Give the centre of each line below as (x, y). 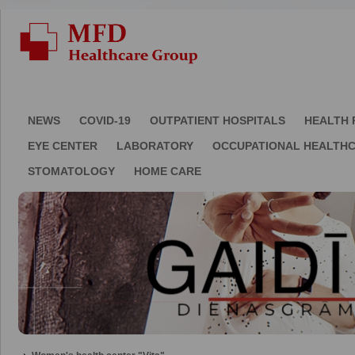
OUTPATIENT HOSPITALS (218, 120)
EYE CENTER (63, 146)
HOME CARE (168, 171)
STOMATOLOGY (71, 171)
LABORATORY (155, 146)
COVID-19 (105, 120)
